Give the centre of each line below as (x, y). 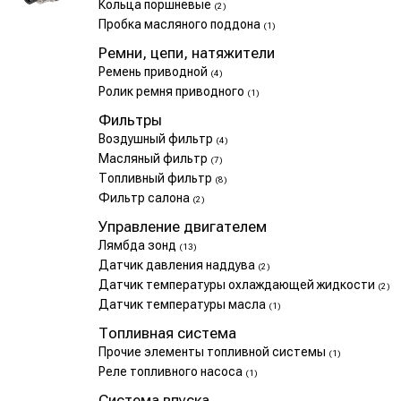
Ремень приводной (154, 72)
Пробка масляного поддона (181, 24)
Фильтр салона (145, 198)
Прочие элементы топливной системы (213, 352)
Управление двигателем (183, 226)
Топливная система (167, 333)
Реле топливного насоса (172, 371)
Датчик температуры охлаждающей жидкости (238, 285)
